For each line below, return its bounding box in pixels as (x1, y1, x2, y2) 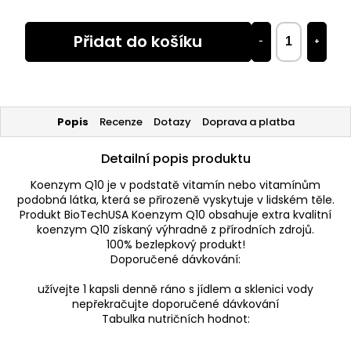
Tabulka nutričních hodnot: (101, 310, 250, 327)
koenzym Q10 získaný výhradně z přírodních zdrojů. (37, 221, 314, 237)
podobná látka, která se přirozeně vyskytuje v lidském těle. (16, 191, 335, 208)
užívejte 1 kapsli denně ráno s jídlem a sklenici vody (38, 280, 313, 297)
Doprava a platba (201, 114, 295, 129)
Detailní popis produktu (100, 149, 251, 168)
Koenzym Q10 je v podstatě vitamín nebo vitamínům (31, 176, 320, 193)
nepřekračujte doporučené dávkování (72, 295, 279, 312)
